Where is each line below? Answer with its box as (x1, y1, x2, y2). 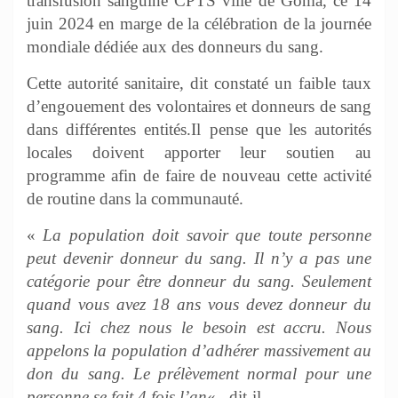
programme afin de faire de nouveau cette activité (27, 165, 371, 185)
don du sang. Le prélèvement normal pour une (27, 363, 371, 383)
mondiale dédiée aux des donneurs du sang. (27, 36, 323, 56)
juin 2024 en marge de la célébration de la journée (27, 13, 371, 33)
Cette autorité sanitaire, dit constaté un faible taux (27, 73, 371, 92)
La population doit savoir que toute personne (43, 225, 372, 244)
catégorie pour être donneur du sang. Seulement (27, 271, 371, 291)
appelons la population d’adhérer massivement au (27, 340, 371, 360)
